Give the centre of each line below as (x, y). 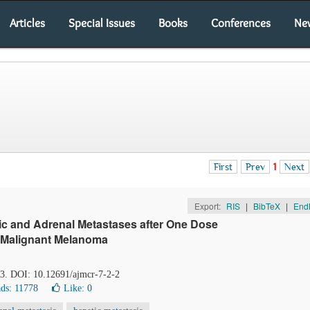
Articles (27, 23)
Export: (208, 206)
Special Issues (102, 23)
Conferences (241, 23)
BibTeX (266, 206)
